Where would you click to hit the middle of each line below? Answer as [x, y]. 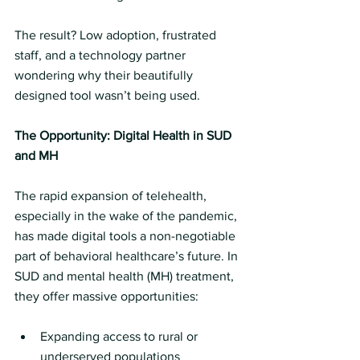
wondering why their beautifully [105, 75]
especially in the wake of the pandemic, [127, 216]
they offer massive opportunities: [106, 296]
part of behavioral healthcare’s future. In [128, 256]
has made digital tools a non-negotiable [127, 236]
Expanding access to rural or [121, 336]
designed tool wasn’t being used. [107, 95]
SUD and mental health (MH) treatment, [126, 276]
